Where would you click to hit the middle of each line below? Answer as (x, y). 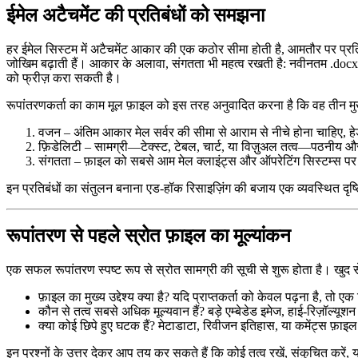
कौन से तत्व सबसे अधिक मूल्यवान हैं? (121, 312)
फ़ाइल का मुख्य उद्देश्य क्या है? (104, 297)
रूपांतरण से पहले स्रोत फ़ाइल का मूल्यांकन (149, 236)
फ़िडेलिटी (60, 146)
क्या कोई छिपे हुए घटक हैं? (97, 326)
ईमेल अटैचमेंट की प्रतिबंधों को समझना (135, 15)
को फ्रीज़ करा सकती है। (64, 78)
